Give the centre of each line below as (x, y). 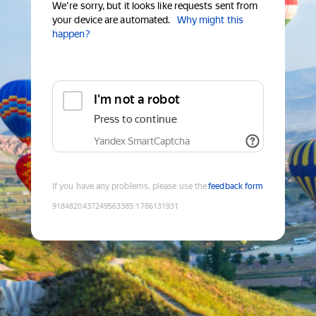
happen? (71, 34)
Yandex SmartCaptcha (142, 141)
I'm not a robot (137, 99)
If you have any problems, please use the (130, 187)
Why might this (210, 20)
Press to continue (135, 120)
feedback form (236, 187)
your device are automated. (111, 20)
